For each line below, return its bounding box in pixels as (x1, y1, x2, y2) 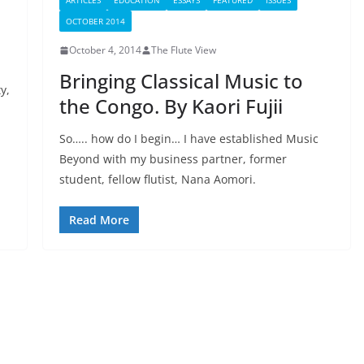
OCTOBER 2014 (65, 15, 125, 28)
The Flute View (150, 43, 216, 58)
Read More (68, 212, 129, 228)
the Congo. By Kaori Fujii (58, 93, 283, 120)
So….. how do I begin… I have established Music (58, 131, 318, 147)
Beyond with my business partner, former (58, 151, 287, 167)
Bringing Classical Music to (58, 67, 303, 95)
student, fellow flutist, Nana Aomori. (58, 171, 259, 188)
